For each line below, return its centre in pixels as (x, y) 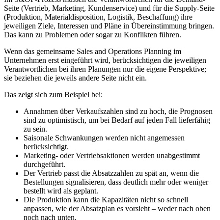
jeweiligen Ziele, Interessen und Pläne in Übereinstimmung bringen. (109, 26)
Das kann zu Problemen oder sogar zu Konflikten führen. (93, 35)
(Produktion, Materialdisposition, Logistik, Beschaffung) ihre (98, 17)
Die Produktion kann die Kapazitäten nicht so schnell (106, 200)
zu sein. (35, 129)
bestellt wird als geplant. (61, 191)
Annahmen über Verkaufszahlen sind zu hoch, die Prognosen (118, 111)
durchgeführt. (44, 165)
